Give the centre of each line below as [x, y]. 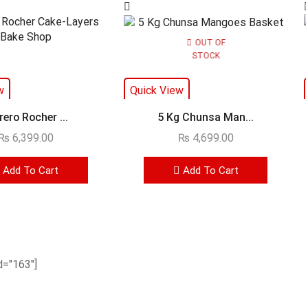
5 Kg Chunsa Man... [206, 118]
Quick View [157, 91]
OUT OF [210, 42]
